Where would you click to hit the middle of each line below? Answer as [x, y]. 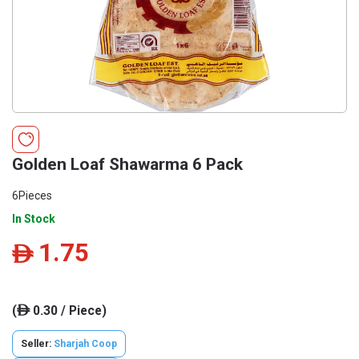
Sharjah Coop [85, 344]
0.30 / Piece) [68, 311]
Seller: [37, 344]
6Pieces [32, 196]
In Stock [34, 219]
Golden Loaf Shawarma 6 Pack [127, 164]
